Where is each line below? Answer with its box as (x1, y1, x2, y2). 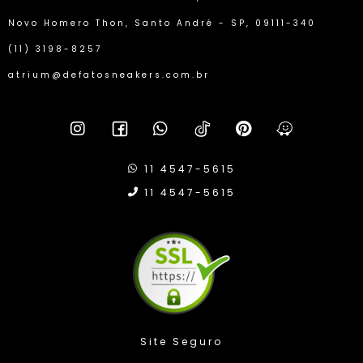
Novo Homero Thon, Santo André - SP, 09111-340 (8, 16, 316, 29)
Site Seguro (58, 334, 141, 348)
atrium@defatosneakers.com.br (8, 68, 210, 81)
